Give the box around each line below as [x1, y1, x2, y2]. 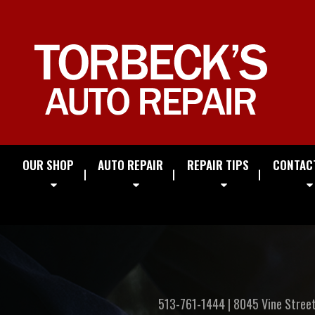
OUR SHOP [22, 156, 75, 174]
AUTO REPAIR [98, 156, 164, 174]
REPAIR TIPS [187, 156, 250, 174]
